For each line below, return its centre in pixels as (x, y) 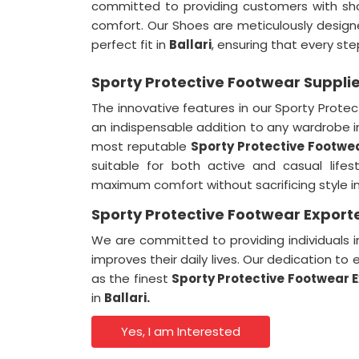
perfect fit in (130, 44)
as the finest (131, 278)
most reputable (141, 146)
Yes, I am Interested (181, 331)
